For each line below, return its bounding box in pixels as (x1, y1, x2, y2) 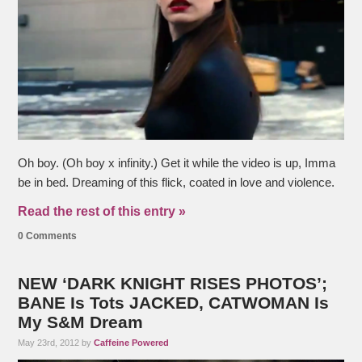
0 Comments (18, 230, 78, 242)
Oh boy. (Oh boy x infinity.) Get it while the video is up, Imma (18, 157, 336, 170)
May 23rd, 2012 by (18, 338, 95, 348)
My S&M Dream (18, 313, 144, 332)
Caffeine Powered (94, 338, 170, 348)
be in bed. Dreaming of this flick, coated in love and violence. (18, 176, 335, 190)
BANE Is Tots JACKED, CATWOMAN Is (18, 293, 330, 313)
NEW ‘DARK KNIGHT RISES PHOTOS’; (18, 274, 328, 293)
